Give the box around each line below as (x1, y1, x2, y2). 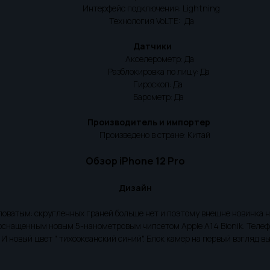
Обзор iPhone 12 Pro (85, 154, 185, 168)
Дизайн (118, 182, 152, 193)
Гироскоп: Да (57, 78, 213, 90)
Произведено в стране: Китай (60, 129, 210, 140)
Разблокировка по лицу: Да (60, 66, 210, 77)
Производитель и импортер (60, 116, 210, 128)
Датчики (98, 40, 172, 52)
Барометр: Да (86, 91, 184, 102)
